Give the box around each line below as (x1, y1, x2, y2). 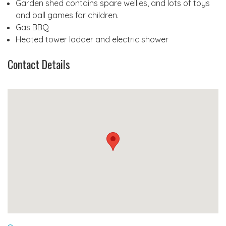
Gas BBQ (16, 22, 49, 32)
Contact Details (8, 55, 70, 72)
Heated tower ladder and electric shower (16, 34, 168, 44)
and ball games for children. (16, 10, 119, 20)
